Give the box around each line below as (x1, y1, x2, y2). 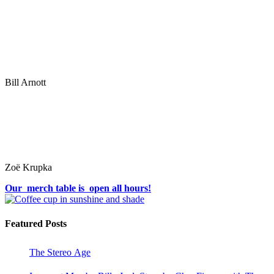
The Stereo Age (29, 246, 91, 257)
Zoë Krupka (5, 162, 52, 173)
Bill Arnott (5, 76, 46, 87)
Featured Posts (5, 218, 67, 229)
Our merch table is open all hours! (5, 183, 151, 194)
